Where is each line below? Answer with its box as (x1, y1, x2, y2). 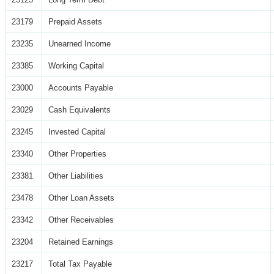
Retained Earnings (48, 237, 113, 246)
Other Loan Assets (48, 193, 114, 202)
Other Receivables (48, 215, 114, 224)
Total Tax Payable (48, 259, 112, 268)
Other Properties (48, 149, 106, 158)
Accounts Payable (48, 83, 113, 92)
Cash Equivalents (48, 105, 111, 114)
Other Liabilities (48, 171, 103, 180)
